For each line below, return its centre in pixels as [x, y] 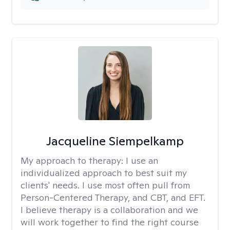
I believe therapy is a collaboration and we [109, 210]
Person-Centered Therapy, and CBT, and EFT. [113, 197]
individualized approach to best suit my [104, 173]
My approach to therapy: [73, 160]
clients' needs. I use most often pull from [105, 185]
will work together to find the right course [110, 222]
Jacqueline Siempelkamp [115, 141]
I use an [142, 160]
